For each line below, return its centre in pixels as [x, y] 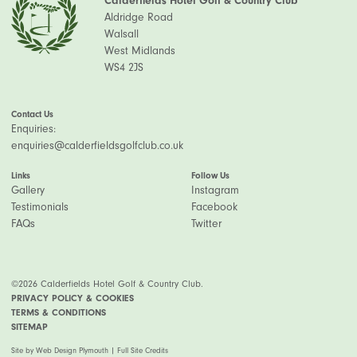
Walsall [122, 34]
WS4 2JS [124, 67]
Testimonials [40, 207]
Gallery [28, 190]
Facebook [214, 207]
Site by [24, 351]
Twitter [206, 224]
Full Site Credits [143, 351]
